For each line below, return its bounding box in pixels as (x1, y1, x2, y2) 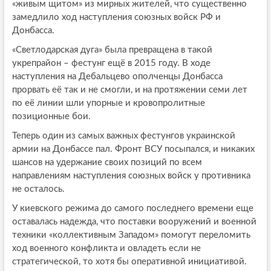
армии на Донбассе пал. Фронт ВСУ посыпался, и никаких (11, 144, 255, 154)
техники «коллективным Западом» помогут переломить (11, 230, 250, 240)
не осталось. (11, 184, 65, 194)
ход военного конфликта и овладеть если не (11, 243, 201, 253)
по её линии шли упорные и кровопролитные (11, 98, 205, 108)
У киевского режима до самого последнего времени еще (11, 203, 253, 213)
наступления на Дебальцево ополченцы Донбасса (11, 71, 223, 81)
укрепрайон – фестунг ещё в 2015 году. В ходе (11, 58, 211, 68)
